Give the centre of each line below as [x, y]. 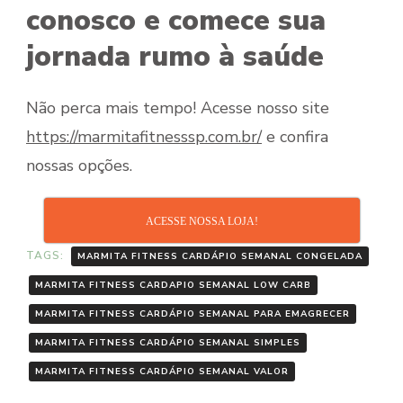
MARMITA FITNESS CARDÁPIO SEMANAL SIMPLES [168, 342]
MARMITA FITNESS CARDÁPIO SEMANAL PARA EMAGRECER [193, 313]
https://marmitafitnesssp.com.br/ [144, 136]
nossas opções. [79, 165]
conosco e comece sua [176, 21]
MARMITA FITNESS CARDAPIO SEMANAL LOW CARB [173, 285]
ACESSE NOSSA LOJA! [201, 221]
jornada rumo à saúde [175, 57]
